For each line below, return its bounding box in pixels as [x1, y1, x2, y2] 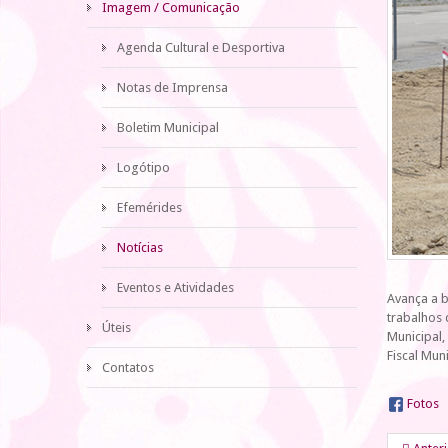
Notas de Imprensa [117, 80, 228, 95]
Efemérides [117, 200, 182, 215]
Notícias [117, 240, 163, 255]
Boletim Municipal [117, 120, 219, 135]
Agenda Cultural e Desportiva [117, 40, 285, 55]
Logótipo [117, 160, 170, 175]
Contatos [102, 360, 154, 375]
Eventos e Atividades [117, 280, 234, 295]
